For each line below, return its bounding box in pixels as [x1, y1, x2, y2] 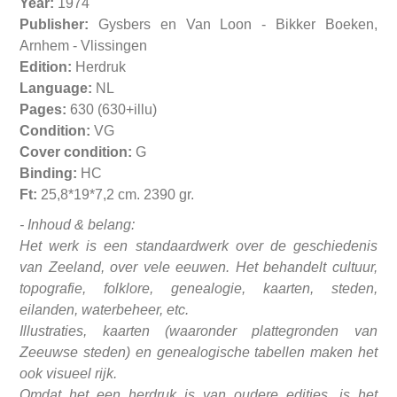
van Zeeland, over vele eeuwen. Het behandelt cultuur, [19, 260, 378, 276]
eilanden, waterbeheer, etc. [19, 302, 190, 318]
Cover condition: [19, 144, 133, 160]
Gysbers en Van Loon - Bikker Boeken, [89, 17, 378, 33]
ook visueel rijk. [19, 366, 118, 382]
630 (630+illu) [66, 102, 158, 118]
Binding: [19, 166, 78, 182]
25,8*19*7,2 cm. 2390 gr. [37, 187, 195, 203]
